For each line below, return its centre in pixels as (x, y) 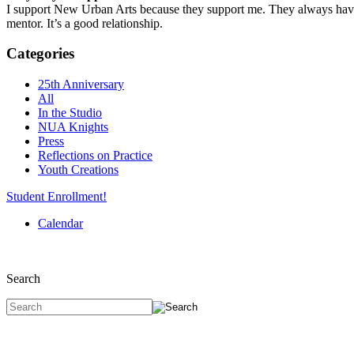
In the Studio (70, 113)
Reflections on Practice (95, 156)
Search (23, 279)
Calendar (60, 224)
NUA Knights (73, 127)
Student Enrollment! (56, 197)
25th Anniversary (81, 85)
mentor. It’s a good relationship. (85, 23)
